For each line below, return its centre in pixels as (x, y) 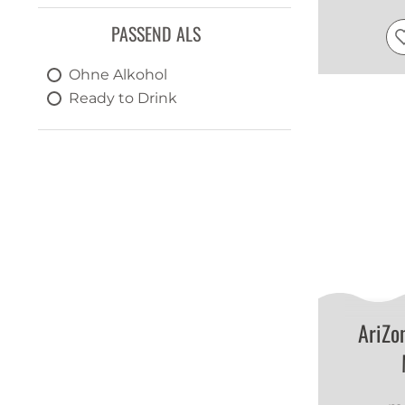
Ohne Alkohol (118, 75)
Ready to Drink (123, 98)
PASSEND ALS (155, 33)
